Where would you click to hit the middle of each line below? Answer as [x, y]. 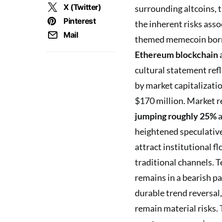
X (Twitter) [82, 7]
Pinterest [80, 21]
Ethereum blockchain [176, 55]
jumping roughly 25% [176, 116]
